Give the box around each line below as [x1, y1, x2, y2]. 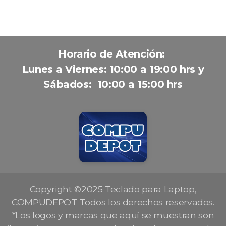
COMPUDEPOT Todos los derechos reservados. [12, 197, 214, 207]
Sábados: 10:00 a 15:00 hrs [43, 78, 183, 90]
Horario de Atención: [58, 48, 168, 60]
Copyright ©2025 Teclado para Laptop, [29, 184, 197, 194]
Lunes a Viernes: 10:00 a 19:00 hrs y [22, 63, 204, 75]
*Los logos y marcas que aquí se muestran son [12, 210, 214, 220]
